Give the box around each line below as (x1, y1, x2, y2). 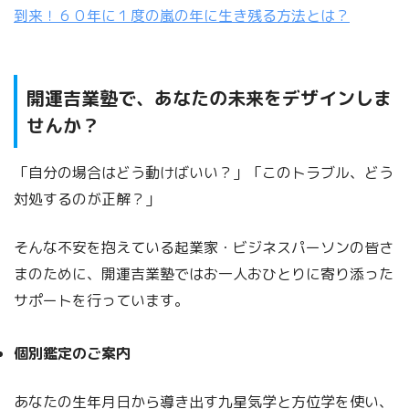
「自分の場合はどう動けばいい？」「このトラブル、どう (14, 163, 393, 184)
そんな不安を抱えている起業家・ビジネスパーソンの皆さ (14, 237, 393, 258)
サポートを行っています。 (14, 290, 189, 311)
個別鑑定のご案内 (14, 343, 131, 364)
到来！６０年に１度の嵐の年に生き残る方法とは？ (14, 5, 350, 26)
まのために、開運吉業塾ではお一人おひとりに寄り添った (14, 264, 393, 285)
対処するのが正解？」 (14, 189, 160, 210)
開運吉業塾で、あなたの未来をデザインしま (26, 84, 392, 110)
